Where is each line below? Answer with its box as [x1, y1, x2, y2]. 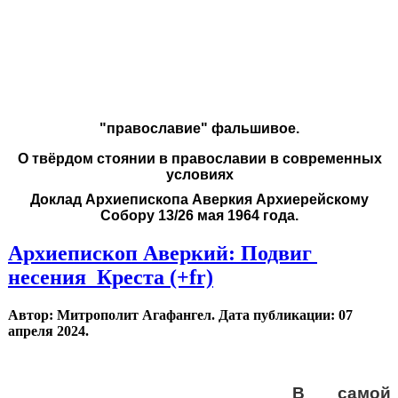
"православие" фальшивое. [99, 121, 299, 137]
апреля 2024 [8, 323, 85, 339]
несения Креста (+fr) [8, 266, 213, 290]
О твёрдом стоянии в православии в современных [17, 151, 382, 167]
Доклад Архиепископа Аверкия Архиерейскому [30, 192, 369, 208]
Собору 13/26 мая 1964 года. [100, 208, 298, 224]
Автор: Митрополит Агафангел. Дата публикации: [8, 307, 338, 323]
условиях [165, 167, 234, 183]
